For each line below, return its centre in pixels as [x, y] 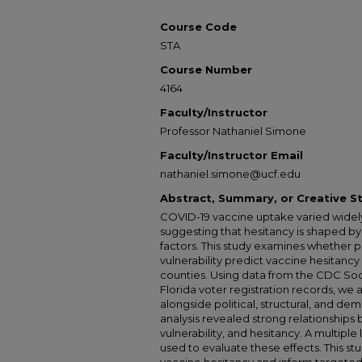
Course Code [198, 26]
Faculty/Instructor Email [232, 155]
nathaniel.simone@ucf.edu [230, 173]
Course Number [206, 69]
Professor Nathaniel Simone [233, 130]
